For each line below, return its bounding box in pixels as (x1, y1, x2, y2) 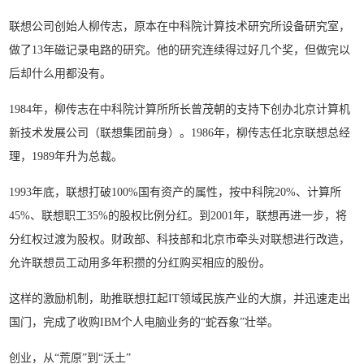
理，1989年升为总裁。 (9, 150, 123, 162)
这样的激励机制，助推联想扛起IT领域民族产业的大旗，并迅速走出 (9, 292, 351, 305)
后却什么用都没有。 (9, 67, 112, 80)
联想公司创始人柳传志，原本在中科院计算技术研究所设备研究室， (9, 20, 351, 32)
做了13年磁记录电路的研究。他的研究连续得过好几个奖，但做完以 (9, 44, 351, 56)
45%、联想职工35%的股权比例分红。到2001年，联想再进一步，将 (9, 210, 348, 222)
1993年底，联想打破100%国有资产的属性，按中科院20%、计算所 (9, 186, 342, 198)
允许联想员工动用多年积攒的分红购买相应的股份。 (9, 257, 271, 269)
